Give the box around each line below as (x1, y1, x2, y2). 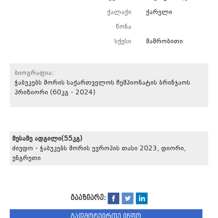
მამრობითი (146, 38, 183, 45)
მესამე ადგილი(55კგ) (12, 135, 82, 143)
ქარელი (146, 9, 172, 16)
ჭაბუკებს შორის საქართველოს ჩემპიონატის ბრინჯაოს (15, 79, 190, 87)
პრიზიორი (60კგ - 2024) (15, 89, 95, 96)
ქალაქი (107, 9, 131, 16)
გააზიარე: (70, 194, 108, 202)
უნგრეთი (12, 155, 41, 162)
